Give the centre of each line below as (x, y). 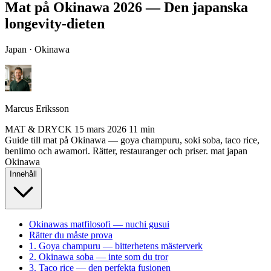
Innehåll (23, 174)
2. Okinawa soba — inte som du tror (99, 256)
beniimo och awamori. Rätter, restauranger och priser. (106, 151)
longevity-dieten (55, 23)
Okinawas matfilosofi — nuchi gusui (99, 224)
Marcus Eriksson (37, 108)
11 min (142, 129)
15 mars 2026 (100, 129)
